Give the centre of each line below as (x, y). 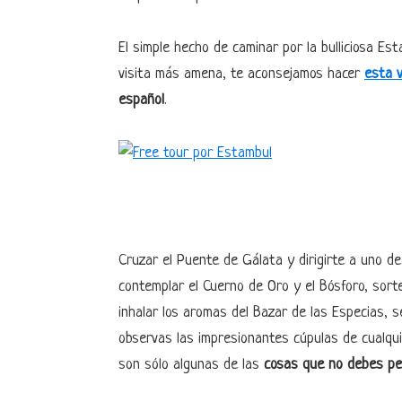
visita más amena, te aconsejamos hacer (239, 74)
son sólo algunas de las (189, 365)
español (141, 100)
